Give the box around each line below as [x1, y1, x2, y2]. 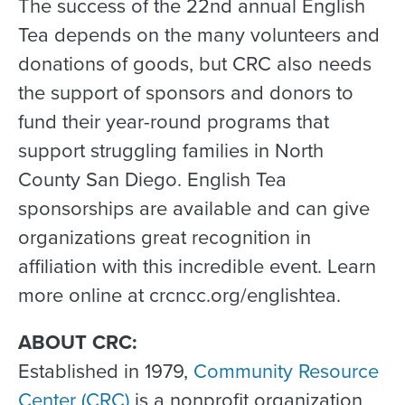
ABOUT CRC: [18, 326, 137, 356]
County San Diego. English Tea [18, 164, 287, 194]
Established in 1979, [18, 355, 193, 386]
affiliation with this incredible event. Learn [18, 250, 376, 281]
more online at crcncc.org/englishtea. [18, 279, 341, 310]
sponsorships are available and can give [18, 193, 370, 223]
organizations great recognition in [18, 221, 311, 252]
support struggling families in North [18, 135, 324, 165]
